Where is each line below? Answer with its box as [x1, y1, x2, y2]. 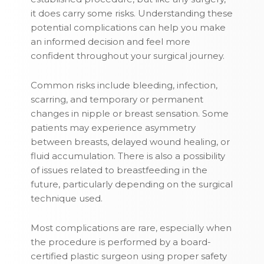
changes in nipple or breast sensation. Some [31, 108, 229, 120]
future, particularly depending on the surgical [31, 179, 233, 190]
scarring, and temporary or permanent [31, 94, 204, 105]
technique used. [31, 193, 103, 204]
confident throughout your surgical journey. [31, 50, 225, 62]
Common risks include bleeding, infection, [31, 80, 218, 91]
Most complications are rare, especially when [31, 222, 232, 234]
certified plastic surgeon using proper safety [31, 250, 227, 262]
